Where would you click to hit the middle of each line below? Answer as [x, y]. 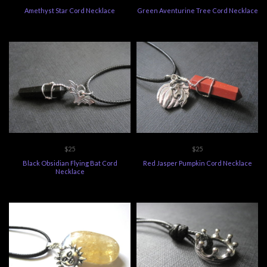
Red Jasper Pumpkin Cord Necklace [197, 163]
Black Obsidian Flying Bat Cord [70, 163]
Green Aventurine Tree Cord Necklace [197, 10]
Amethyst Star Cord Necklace [70, 10]
